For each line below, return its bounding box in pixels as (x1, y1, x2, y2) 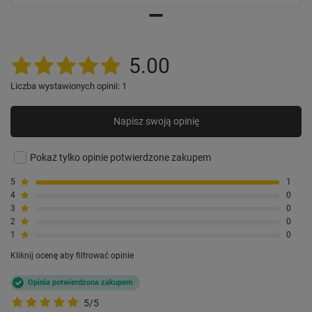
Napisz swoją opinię (113, 116, 199, 127)
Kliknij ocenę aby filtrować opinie (10, 250, 134, 260)
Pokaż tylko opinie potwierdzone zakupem (30, 151, 211, 163)
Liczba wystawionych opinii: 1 (10, 80, 127, 91)
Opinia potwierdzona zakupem (28, 277, 133, 287)
